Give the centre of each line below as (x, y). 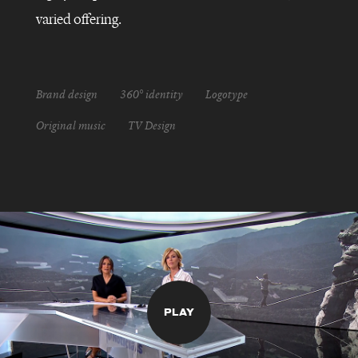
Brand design (66, 95)
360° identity (151, 95)
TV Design (151, 126)
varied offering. (78, 20)
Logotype (226, 95)
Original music (70, 126)
